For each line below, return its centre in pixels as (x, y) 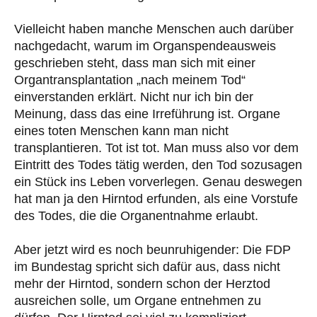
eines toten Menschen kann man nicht (121, 131)
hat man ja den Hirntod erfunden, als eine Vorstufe (156, 198)
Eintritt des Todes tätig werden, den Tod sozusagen (158, 165)
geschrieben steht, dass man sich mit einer (135, 63)
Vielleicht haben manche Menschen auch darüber (154, 29)
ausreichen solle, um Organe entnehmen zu (138, 300)
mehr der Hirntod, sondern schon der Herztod (142, 283)
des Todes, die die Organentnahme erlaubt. (136, 215)
